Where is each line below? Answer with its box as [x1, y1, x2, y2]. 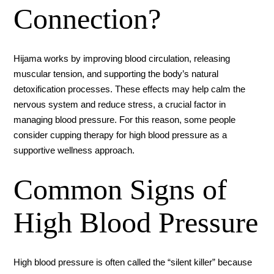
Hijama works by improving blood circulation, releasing [13, 53, 231, 64]
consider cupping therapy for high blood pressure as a [13, 129, 228, 140]
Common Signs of [13, 172, 228, 206]
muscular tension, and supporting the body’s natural [13, 68, 219, 79]
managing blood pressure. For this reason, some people [13, 114, 236, 125]
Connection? [13, 2, 161, 35]
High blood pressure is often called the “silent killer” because [13, 256, 253, 267]
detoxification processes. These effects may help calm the [13, 83, 246, 94]
